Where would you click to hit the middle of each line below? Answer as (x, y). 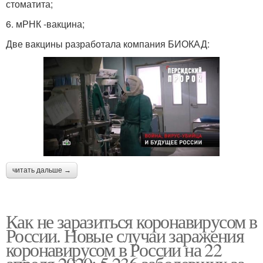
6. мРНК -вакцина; (45, 24)
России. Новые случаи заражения (125, 235)
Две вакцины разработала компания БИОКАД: (108, 44)
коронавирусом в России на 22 (114, 249)
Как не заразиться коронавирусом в (131, 221)
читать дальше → (42, 170)
